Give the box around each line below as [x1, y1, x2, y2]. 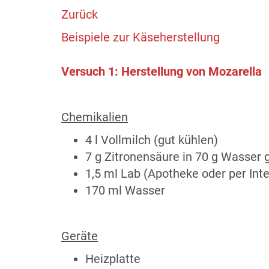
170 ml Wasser [85, 183, 165, 198]
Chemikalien [61, 110, 128, 124]
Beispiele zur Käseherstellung [61, 30, 220, 44]
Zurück [61, 7, 98, 22]
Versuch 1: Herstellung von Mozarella [61, 64, 262, 79]
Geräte [61, 229, 98, 243]
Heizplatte [85, 252, 141, 266]
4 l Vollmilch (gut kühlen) [85, 133, 218, 147]
